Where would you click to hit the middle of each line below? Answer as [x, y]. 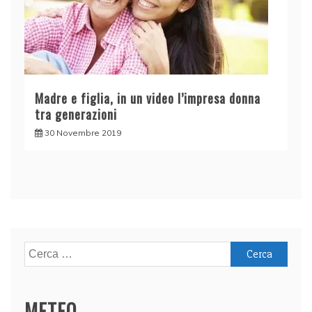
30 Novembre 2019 [83, 133]
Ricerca [42, 250]
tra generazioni [76, 115]
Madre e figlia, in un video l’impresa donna [148, 99]
